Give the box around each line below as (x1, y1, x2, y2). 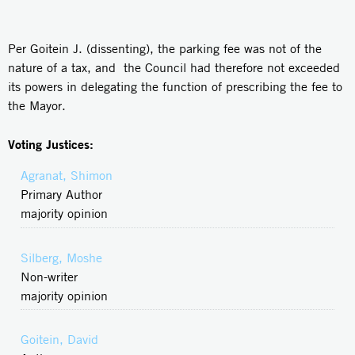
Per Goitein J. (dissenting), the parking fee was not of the (8, 40, 322, 56)
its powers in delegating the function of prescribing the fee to (8, 78, 342, 94)
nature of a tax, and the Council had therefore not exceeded (8, 59, 340, 75)
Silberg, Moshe (21, 250, 102, 265)
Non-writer (21, 269, 78, 284)
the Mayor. (8, 97, 66, 113)
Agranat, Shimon (21, 167, 113, 183)
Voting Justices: (8, 136, 97, 152)
